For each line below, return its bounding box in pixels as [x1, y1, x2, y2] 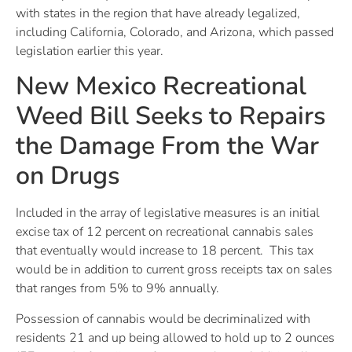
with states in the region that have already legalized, [16, 4, 300, 22]
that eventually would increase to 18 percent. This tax [16, 242, 313, 260]
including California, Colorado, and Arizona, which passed [16, 23, 334, 41]
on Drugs [16, 159, 119, 193]
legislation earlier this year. [16, 42, 163, 60]
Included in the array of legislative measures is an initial [16, 204, 320, 222]
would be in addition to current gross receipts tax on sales [16, 261, 332, 279]
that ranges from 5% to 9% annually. [16, 280, 219, 298]
